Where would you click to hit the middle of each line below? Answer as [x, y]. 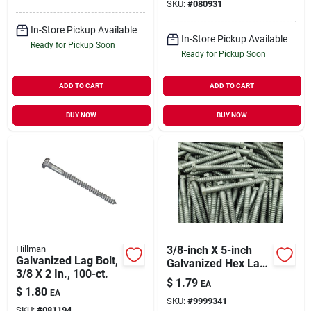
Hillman [31, 249]
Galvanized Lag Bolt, [67, 260]
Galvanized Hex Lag [216, 263]
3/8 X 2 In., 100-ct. [62, 274]
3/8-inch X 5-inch [209, 250]
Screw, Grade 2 [204, 276]
